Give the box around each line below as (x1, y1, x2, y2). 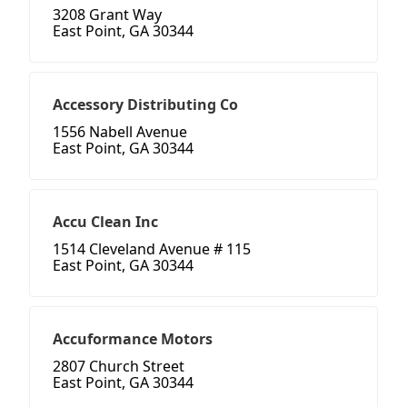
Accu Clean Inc (53, 212, 158, 233)
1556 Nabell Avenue (53, 122, 187, 143)
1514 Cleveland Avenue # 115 (53, 239, 251, 260)
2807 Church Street (53, 356, 184, 377)
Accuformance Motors (53, 329, 213, 350)
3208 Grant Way (53, 5, 162, 25)
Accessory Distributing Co (53, 94, 238, 115)
